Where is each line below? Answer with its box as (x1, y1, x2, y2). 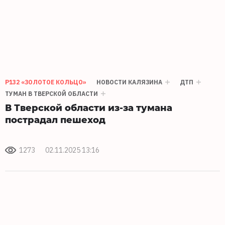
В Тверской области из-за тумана (5, 101, 172, 114)
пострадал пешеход (5, 113, 105, 126)
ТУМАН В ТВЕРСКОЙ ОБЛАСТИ (5, 90, 98, 98)
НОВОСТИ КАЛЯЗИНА (96, 78, 162, 86)
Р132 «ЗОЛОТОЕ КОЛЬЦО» (5, 78, 86, 86)
